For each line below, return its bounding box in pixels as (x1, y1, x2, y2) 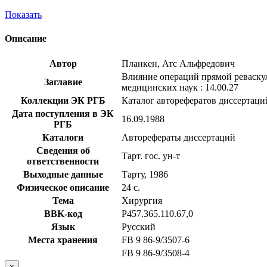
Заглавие (44, 76, 82, 87)
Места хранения (28, 234, 98, 245)
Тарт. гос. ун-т (122, 150, 180, 161)
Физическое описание (17, 182, 109, 193)
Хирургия (122, 195, 162, 206)
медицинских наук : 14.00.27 (122, 82, 238, 92)
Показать (5, 10, 42, 20)
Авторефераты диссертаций (122, 132, 235, 142)
